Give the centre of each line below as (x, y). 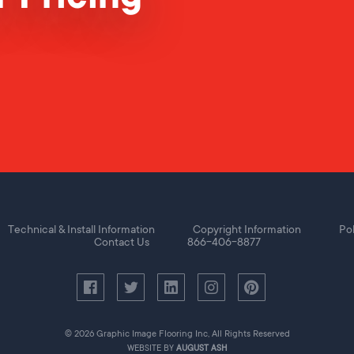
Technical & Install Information (81, 229)
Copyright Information (247, 229)
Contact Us (121, 241)
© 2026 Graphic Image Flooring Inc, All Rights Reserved (177, 333)
